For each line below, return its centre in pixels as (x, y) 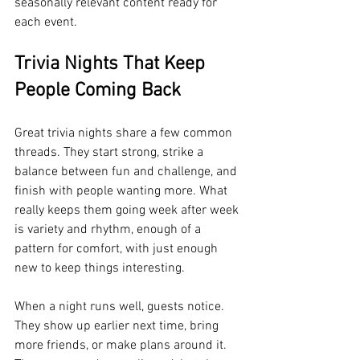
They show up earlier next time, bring (118, 326)
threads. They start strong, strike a (110, 153)
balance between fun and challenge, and (127, 172)
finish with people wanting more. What (123, 191)
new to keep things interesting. (100, 268)
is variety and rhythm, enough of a (109, 230)
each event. (46, 22)
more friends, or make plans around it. (122, 346)
